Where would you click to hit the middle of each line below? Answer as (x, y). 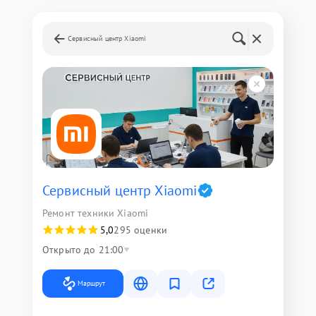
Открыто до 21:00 (83, 250)
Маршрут (91, 283)
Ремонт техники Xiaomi (96, 213)
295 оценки (140, 230)
